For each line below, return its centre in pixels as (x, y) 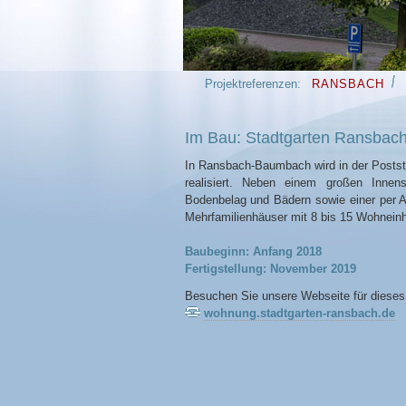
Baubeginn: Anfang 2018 (253, 251)
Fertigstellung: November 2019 (270, 269)
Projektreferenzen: (258, 84)
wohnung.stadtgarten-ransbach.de (299, 313)
